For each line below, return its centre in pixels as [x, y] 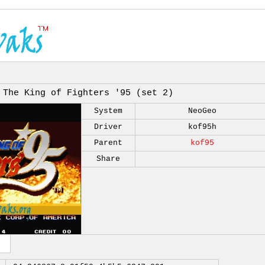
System [108, 111]
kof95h [202, 127]
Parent [108, 143]
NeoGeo [202, 111]
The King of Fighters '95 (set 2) [88, 93]
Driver [108, 127]
